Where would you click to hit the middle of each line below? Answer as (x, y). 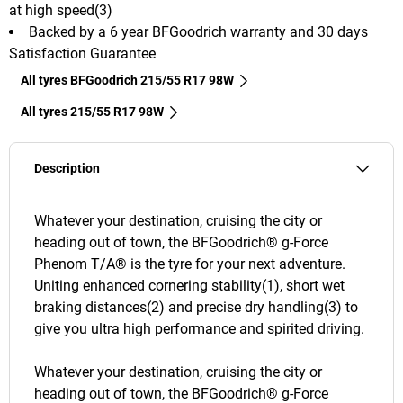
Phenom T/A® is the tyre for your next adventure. (190, 264)
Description (67, 169)
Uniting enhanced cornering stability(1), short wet (189, 286)
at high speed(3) (61, 11)
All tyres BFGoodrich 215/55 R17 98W (127, 81)
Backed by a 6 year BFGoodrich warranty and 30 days (198, 32)
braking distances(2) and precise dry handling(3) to (196, 308)
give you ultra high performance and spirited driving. (199, 329)
